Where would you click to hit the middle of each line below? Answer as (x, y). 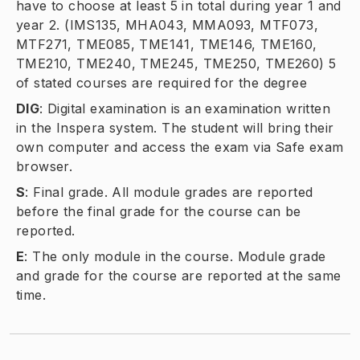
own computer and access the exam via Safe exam (180, 147)
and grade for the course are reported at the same (179, 276)
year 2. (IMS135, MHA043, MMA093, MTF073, (167, 25)
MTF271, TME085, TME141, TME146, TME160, (167, 44)
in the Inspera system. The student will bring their (175, 128)
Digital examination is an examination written (189, 108)
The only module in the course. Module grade (179, 256)
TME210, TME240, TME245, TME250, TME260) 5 (176, 63)
